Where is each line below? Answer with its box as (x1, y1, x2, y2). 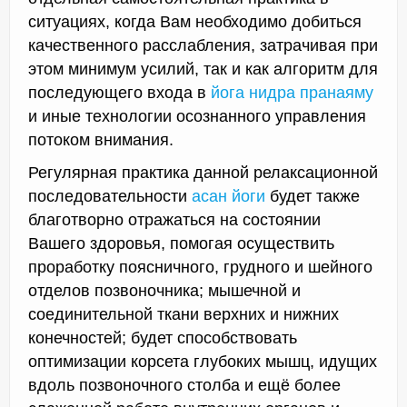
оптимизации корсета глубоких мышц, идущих (28, 352, 377, 371)
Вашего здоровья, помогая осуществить (28, 233, 334, 253)
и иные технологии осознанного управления (28, 106, 366, 125)
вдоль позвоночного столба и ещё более (28, 375, 341, 394)
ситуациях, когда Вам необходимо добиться (28, 12, 362, 31)
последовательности (28, 186, 192, 205)
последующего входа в (28, 83, 211, 102)
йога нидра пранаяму (211, 83, 373, 102)
